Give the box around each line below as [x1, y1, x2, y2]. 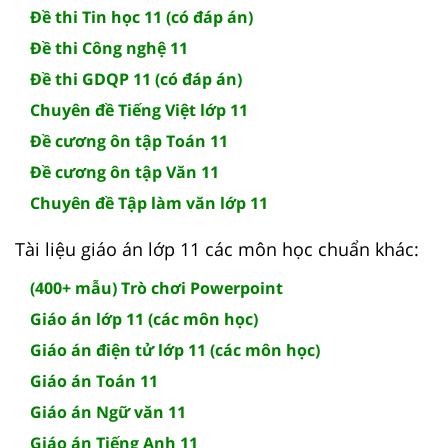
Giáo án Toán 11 [30, 369, 158, 392]
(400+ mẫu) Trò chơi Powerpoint [30, 276, 283, 299]
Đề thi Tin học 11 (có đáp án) [30, 5, 253, 28]
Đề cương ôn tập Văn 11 [30, 160, 219, 183]
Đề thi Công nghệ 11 [30, 36, 188, 59]
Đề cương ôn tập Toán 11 [30, 129, 228, 152]
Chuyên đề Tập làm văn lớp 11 [30, 191, 268, 214]
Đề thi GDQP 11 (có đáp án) [30, 67, 242, 90]
